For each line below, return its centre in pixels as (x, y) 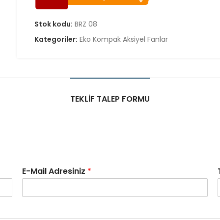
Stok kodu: (55, 24)
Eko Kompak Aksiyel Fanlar (124, 39)
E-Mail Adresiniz (55, 171)
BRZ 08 (86, 24)
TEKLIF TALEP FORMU (110, 99)
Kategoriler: (57, 39)
